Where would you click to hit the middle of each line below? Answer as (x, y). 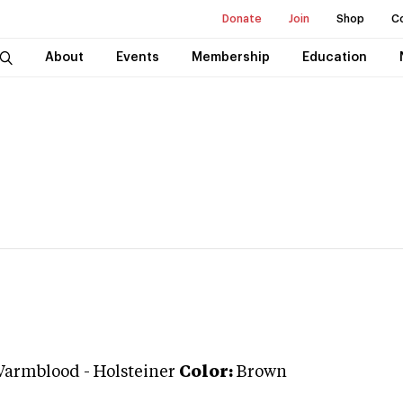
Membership (230, 58)
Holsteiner (134, 372)
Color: (206, 372)
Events (137, 58)
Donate (242, 19)
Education (334, 58)
